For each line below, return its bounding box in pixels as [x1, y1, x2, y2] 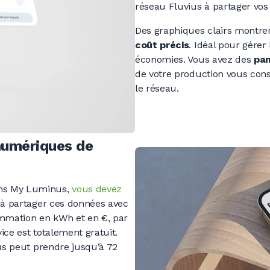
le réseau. [135, 83, 179, 95]
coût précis [135, 39, 189, 51]
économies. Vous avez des [135, 54, 254, 66]
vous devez [72, 183, 122, 195]
